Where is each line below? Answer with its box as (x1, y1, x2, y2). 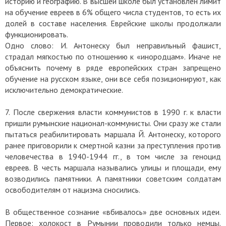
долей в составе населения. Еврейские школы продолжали (5, 18, 221, 29)
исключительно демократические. (5, 85, 123, 95)
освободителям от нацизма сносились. (5, 185, 140, 195)
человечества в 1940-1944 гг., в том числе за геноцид (5, 151, 221, 162)
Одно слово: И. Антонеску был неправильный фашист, (5, 40, 221, 51)
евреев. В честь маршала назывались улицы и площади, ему (5, 162, 221, 173)
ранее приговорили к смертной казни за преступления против (5, 140, 221, 151)
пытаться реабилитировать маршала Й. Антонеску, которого (5, 129, 221, 140)
